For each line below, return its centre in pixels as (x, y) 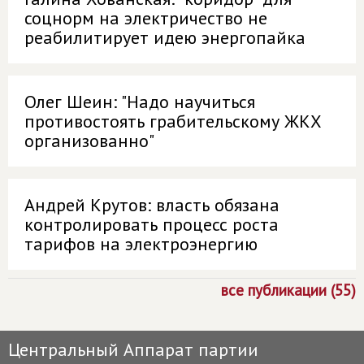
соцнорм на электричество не (146, 18)
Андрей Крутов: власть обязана (152, 205)
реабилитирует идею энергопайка (165, 37)
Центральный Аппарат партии (133, 349)
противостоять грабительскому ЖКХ (173, 121)
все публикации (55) (288, 290)
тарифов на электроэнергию (141, 244)
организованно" (89, 141)
